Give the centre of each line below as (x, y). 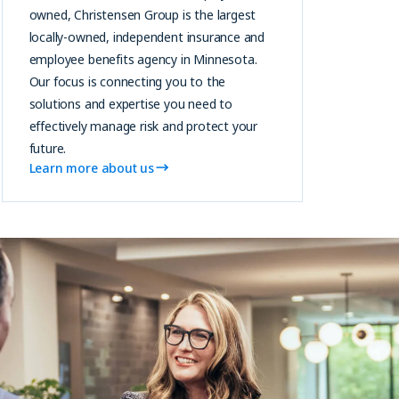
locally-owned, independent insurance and (147, 37)
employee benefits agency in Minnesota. (143, 59)
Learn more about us (92, 167)
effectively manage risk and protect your (143, 126)
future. (48, 148)
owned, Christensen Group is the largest (142, 14)
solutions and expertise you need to (131, 103)
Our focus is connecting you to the (127, 81)
